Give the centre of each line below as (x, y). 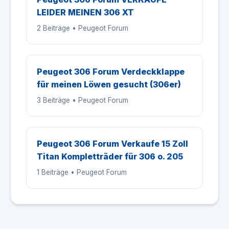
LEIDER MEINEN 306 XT (85, 12)
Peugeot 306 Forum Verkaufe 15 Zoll (112, 144)
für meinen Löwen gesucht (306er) (109, 84)
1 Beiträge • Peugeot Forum (82, 172)
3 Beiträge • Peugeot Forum (83, 100)
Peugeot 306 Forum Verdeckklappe (111, 72)
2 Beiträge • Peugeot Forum (83, 28)
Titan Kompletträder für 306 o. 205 (110, 156)
